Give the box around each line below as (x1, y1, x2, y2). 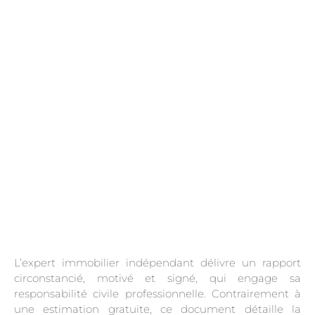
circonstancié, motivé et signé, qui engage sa (14, 271, 301, 285)
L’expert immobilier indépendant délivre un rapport (14, 255, 301, 269)
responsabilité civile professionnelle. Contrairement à (14, 286, 301, 300)
